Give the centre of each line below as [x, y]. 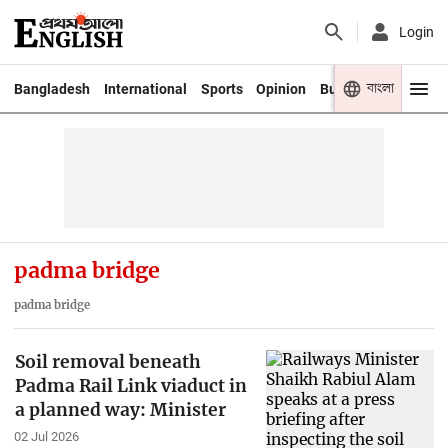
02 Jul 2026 [46, 437]
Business [349, 88]
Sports [221, 88]
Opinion [281, 88]
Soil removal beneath [107, 361]
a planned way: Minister [120, 409]
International [145, 88]
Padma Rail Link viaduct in [130, 385]
